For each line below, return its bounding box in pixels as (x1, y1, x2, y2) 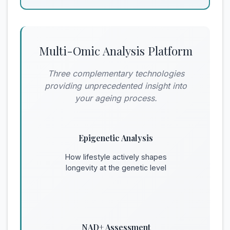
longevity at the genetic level (65, 163, 166, 172)
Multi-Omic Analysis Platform (39, 43, 193, 59)
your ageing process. (74, 92, 157, 103)
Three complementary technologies (47, 68, 184, 79)
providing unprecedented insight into (45, 80, 187, 91)
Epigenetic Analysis (79, 132, 153, 143)
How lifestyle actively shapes (65, 152, 167, 161)
